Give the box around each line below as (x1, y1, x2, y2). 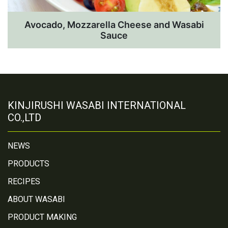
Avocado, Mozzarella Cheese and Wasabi (24, 19, 204, 31)
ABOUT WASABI (8, 194, 65, 205)
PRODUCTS (8, 159, 49, 169)
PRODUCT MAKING (8, 212, 77, 222)
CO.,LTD (8, 111, 41, 124)
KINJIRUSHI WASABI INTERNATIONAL (8, 99, 186, 112)
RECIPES (8, 177, 40, 187)
